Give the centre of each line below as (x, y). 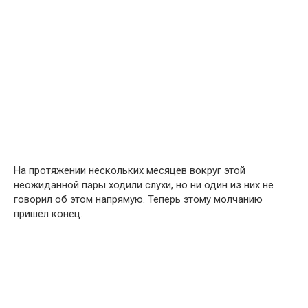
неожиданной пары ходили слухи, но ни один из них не (144, 185)
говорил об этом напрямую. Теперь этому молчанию (138, 199)
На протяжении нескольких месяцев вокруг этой (130, 170)
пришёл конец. (48, 213)
